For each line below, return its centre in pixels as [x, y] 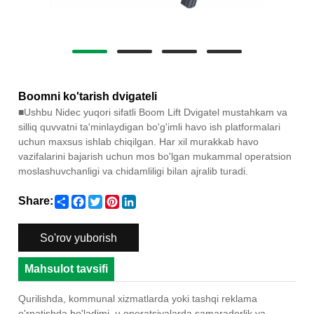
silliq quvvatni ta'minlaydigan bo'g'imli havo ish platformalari [150, 127]
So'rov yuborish [79, 238]
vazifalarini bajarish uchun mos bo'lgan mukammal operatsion [155, 156]
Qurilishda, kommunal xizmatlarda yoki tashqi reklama [138, 299]
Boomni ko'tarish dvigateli [88, 96]
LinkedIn [155, 198]
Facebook [108, 198]
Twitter [117, 198]
